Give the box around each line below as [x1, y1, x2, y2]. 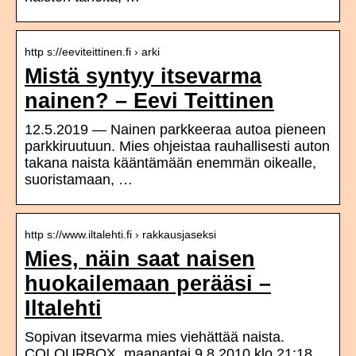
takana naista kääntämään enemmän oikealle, [25, 155, 316, 172]
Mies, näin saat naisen [25, 247, 255, 272]
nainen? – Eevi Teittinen [25, 89, 274, 114]
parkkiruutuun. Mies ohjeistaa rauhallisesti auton [25, 138, 330, 155]
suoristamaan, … [25, 172, 133, 188]
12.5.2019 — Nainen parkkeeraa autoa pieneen [25, 122, 326, 138]
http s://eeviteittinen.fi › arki [25, 45, 160, 59]
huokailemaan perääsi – [25, 272, 271, 296]
